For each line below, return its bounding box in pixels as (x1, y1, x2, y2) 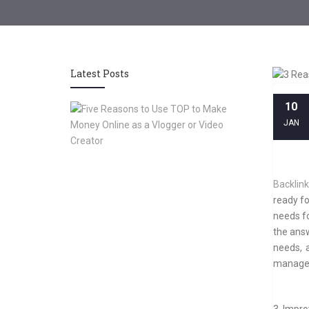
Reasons (251, 116, 289, 128)
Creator (251, 295, 285, 308)
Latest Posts (70, 67, 129, 80)
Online (251, 212, 280, 225)
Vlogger (251, 254, 288, 266)
